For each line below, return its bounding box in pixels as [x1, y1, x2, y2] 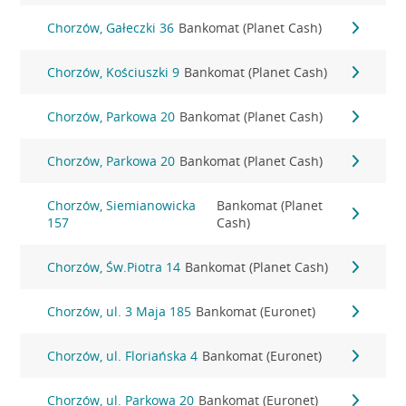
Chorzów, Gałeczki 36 [47, 19, 175, 36]
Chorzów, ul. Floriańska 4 [47, 347, 198, 364]
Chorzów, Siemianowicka [47, 197, 197, 214]
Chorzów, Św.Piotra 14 [47, 258, 181, 275]
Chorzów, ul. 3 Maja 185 [47, 303, 192, 320]
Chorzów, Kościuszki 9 [47, 63, 180, 81]
